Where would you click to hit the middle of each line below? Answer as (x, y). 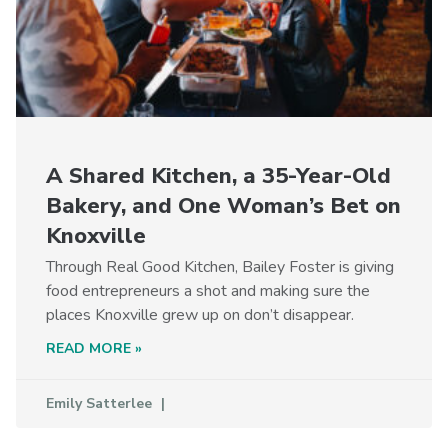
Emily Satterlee (101, 403)
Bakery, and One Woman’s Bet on (223, 205)
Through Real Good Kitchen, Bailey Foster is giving (220, 266)
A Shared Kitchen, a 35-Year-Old (218, 175)
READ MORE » (94, 348)
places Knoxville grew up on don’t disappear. (200, 314)
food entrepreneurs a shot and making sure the (208, 290)
